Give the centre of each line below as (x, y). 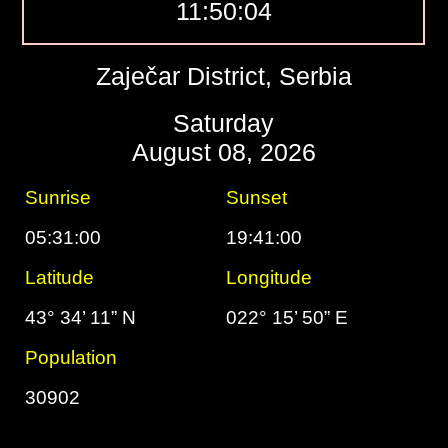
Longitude (269, 277)
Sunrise (58, 197)
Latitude (60, 277)
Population (71, 357)
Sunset (257, 197)
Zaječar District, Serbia (223, 76)
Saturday (224, 123)
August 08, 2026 (223, 152)
